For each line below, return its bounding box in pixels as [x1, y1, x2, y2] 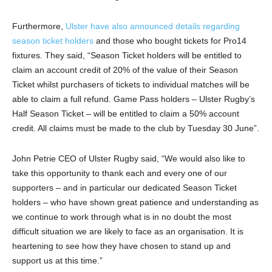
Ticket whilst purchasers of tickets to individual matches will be [12, 80, 250, 90]
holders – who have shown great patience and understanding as [12, 197, 259, 208]
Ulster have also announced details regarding [66, 21, 240, 32]
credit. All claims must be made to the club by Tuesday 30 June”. [12, 123, 259, 134]
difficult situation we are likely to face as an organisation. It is [12, 226, 243, 237]
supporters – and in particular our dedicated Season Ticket [12, 183, 237, 193]
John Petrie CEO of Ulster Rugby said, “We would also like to [12, 154, 245, 164]
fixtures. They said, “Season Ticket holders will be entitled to [12, 50, 242, 61]
